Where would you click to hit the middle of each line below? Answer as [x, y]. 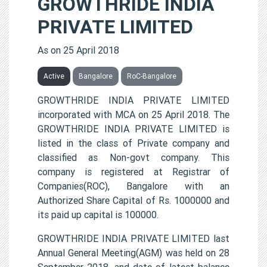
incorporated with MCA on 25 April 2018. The [133, 114]
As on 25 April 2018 [78, 50]
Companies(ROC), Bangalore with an [133, 186]
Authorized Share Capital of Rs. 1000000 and [133, 200]
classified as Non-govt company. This [133, 157]
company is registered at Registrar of [133, 171]
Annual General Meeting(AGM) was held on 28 [133, 252]
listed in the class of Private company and [133, 143]
